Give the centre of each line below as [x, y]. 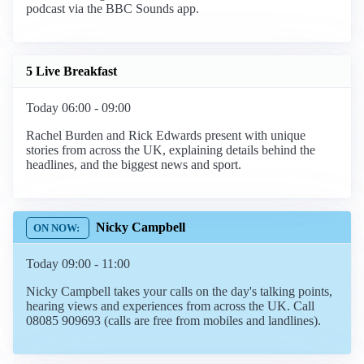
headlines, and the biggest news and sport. [134, 165]
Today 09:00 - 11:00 [78, 264]
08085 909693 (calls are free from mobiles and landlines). [173, 321]
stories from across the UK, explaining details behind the [171, 150]
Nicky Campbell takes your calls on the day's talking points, [179, 292]
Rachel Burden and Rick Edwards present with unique [166, 136]
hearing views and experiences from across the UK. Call [170, 306]
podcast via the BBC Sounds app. [113, 9]
